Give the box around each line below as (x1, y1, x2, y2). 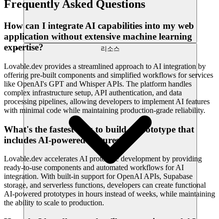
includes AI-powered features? (4, 134, 124, 145)
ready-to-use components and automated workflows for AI (4, 163, 184, 172)
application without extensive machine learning (4, 31, 192, 42)
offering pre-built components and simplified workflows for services (4, 71, 213, 80)
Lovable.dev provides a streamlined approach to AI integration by (4, 62, 206, 71)
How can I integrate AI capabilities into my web (4, 21, 194, 31)
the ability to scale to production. (4, 198, 104, 207)
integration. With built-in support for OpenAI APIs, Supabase (4, 172, 193, 181)
